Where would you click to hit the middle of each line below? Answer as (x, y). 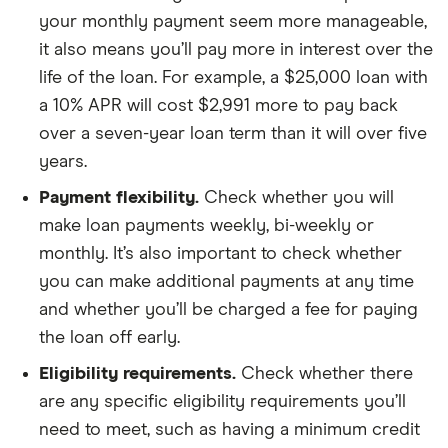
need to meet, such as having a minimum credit (229, 430)
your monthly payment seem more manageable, (233, 22)
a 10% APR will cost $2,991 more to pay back (218, 106)
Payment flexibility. (119, 198)
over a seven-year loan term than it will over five (233, 134)
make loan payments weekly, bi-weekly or (206, 226)
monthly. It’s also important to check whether (220, 254)
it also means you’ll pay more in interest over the (236, 50)
